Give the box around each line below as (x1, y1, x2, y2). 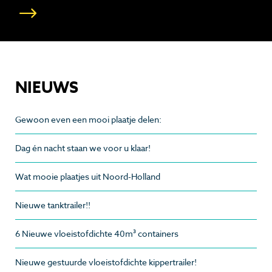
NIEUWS (15, 76, 78, 98)
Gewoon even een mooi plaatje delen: (15, 113, 161, 125)
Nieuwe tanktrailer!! (15, 199, 90, 211)
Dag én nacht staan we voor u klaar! (15, 141, 151, 154)
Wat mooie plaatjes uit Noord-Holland (15, 170, 160, 182)
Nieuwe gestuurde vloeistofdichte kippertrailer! (15, 256, 197, 268)
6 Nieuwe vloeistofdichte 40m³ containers (15, 227, 178, 239)
